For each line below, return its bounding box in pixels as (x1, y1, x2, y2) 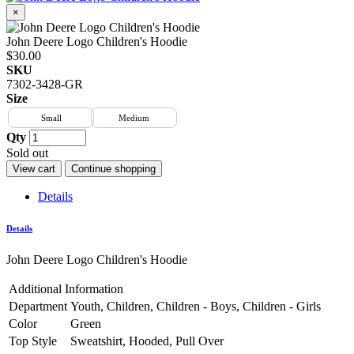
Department (9, 299, 67, 313)
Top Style (9, 333, 57, 348)
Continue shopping (71, 163, 156, 175)
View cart (13, 163, 55, 175)
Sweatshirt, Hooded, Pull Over (70, 333, 224, 348)
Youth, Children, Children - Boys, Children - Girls (70, 299, 321, 313)
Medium (119, 113, 149, 122)
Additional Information (9, 281, 123, 296)
